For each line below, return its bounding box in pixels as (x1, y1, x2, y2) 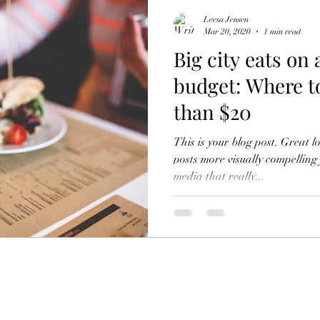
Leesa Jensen (204, 14, 249, 24)
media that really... (174, 169, 264, 184)
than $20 (174, 99, 251, 125)
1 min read (264, 26, 301, 36)
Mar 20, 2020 (204, 26, 251, 36)
